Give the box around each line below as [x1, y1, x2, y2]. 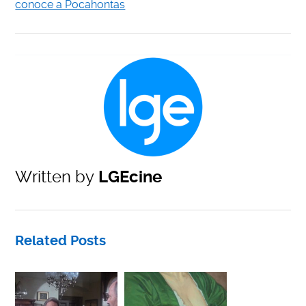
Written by [15, 167, 95, 187]
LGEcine [94, 167, 163, 187]
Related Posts [15, 233, 107, 249]
